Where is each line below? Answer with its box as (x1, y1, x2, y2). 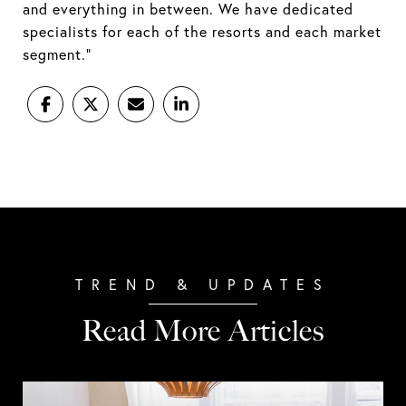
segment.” (23, 45, 92, 63)
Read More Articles (82, 314, 324, 348)
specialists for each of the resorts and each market (23, 23, 382, 41)
